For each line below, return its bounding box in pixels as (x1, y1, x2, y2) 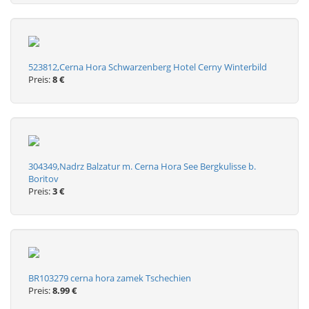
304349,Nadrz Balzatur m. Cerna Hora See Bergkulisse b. (28, 160, 256, 172)
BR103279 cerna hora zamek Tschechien (28, 272, 191, 284)
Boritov (28, 172, 59, 185)
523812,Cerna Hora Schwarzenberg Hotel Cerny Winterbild (28, 61, 267, 73)
